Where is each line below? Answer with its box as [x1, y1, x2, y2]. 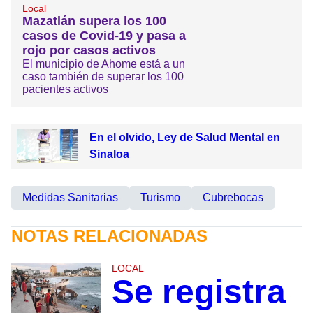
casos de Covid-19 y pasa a [22, 28, 186, 43]
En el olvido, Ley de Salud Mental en [89, 131, 280, 143]
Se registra [111, 273, 286, 311]
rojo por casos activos [22, 43, 156, 57]
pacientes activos [22, 82, 108, 95]
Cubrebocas [203, 191, 263, 204]
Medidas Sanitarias [22, 191, 118, 204]
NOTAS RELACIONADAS [11, 226, 208, 246]
